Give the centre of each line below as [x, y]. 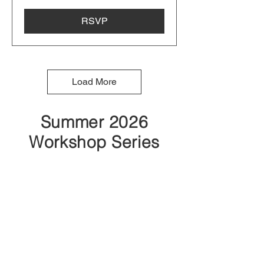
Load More [94, 81]
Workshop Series [94, 142]
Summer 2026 [94, 122]
